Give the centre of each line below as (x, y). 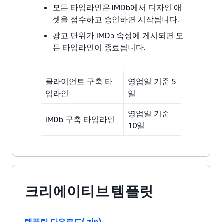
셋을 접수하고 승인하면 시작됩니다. (116, 19)
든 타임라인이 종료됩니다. (99, 47)
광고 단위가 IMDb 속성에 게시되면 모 (118, 35)
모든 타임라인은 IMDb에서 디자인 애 (117, 7)
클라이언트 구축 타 (79, 81)
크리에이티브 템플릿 (89, 191)
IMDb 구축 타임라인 (80, 119)
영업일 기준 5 (152, 81)
